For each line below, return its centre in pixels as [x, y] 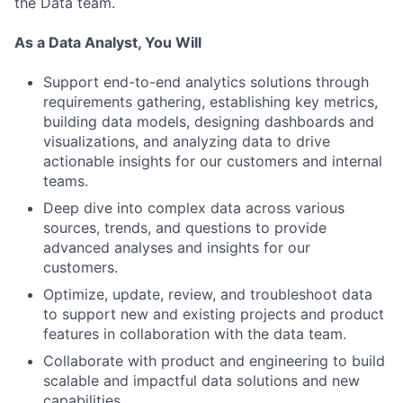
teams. [66, 180]
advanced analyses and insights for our [177, 247]
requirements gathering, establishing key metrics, [210, 101]
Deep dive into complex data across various [194, 207]
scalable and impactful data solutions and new [201, 380]
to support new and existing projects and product [214, 313]
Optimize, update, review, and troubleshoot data [208, 294]
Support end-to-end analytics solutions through [206, 81]
